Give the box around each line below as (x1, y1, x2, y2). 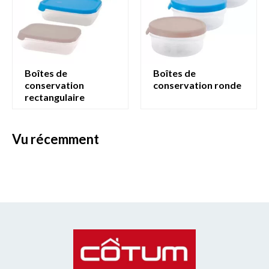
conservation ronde (153, 79, 241, 91)
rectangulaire (25, 91, 85, 103)
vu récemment (21, 131, 99, 148)
